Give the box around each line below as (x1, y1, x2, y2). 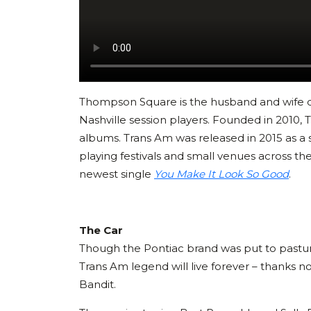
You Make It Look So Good (154, 167, 289, 180)
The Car (79, 223, 123, 237)
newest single (79, 167, 154, 180)
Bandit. (79, 277, 116, 291)
